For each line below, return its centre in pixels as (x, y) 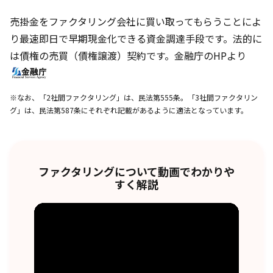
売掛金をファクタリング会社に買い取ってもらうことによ (136, 21)
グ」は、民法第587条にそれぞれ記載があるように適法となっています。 (129, 110)
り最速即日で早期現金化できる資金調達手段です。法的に (136, 38)
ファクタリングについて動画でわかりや (136, 171)
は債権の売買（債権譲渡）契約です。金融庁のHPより (128, 55)
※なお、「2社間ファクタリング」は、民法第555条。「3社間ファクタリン (134, 97)
